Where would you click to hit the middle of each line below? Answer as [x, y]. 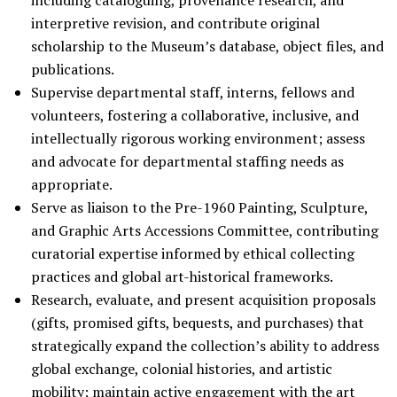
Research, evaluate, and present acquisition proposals [203, 300]
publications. [73, 69]
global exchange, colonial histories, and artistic [182, 369]
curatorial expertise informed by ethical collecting [193, 253]
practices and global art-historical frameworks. [182, 276]
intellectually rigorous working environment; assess [198, 138]
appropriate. [72, 184]
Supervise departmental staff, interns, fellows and [193, 92]
